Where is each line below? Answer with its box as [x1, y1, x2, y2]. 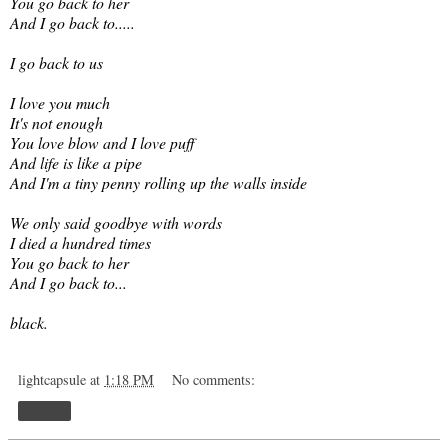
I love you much [10, 92, 110, 114]
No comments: [172, 370, 256, 390]
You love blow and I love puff [10, 132, 194, 154]
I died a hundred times [10, 232, 151, 254]
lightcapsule [18, 370, 86, 390]
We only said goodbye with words [10, 212, 222, 234]
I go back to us [10, 52, 103, 74]
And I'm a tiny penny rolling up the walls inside [10, 172, 307, 194]
